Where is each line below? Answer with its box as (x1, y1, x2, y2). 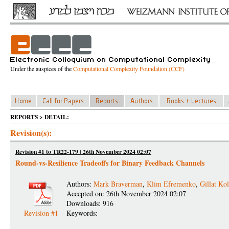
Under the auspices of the (10, 64, 73, 73)
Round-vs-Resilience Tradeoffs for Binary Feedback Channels (15, 157, 204, 168)
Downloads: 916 (66, 198, 113, 208)
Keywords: (66, 208, 100, 218)
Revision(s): (10, 127, 52, 139)
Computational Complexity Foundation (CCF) (73, 64, 185, 73)
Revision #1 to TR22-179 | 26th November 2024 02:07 (15, 147, 151, 156)
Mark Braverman (94, 179, 143, 189)
